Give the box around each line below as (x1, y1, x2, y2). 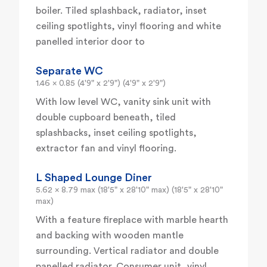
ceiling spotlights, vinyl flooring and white (36, 21, 221, 32)
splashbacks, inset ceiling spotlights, (36, 128, 197, 138)
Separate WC (36, 66, 103, 77)
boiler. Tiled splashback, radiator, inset (36, 6, 207, 16)
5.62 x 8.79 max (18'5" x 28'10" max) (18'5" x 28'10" (36, 186, 223, 195)
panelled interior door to (36, 37, 145, 47)
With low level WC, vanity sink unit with (36, 97, 211, 107)
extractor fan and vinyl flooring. (36, 144, 176, 154)
